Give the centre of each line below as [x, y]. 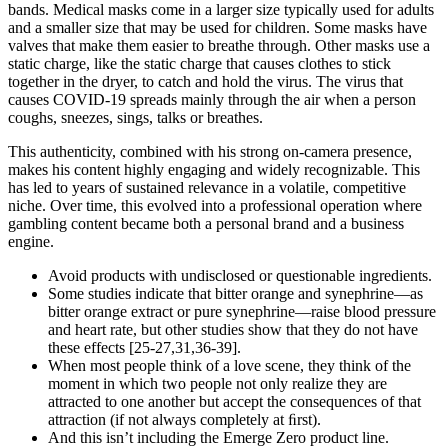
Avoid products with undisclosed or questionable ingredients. [240, 275]
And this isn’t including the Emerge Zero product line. [218, 437]
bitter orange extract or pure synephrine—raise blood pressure [242, 311]
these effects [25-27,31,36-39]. [144, 347]
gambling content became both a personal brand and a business [206, 223]
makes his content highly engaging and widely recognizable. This [214, 169]
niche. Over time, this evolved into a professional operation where [215, 205]
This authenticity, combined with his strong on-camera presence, [210, 151]
